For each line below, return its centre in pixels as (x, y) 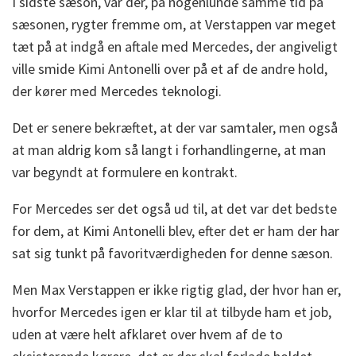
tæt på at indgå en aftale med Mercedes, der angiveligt (175, 47)
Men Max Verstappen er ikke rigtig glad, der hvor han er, (176, 290)
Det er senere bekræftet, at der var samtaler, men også (175, 128)
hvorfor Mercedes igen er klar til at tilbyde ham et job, (172, 312)
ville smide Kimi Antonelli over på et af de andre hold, (170, 69)
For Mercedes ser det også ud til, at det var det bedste (174, 209)
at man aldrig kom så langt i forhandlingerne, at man (169, 150)
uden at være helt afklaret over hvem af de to (147, 335)
